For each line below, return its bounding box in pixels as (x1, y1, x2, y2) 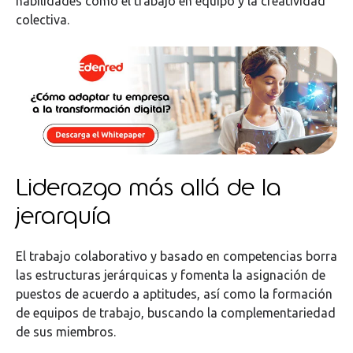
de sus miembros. (16, 324, 116, 339)
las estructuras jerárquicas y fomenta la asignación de (16, 267, 325, 282)
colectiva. (16, 12, 69, 27)
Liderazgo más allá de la (16, 170, 281, 203)
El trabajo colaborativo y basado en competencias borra (16, 248, 337, 263)
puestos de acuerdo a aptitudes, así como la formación (16, 286, 333, 301)
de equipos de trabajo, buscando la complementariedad (16, 305, 336, 320)
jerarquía (16, 199, 111, 231)
